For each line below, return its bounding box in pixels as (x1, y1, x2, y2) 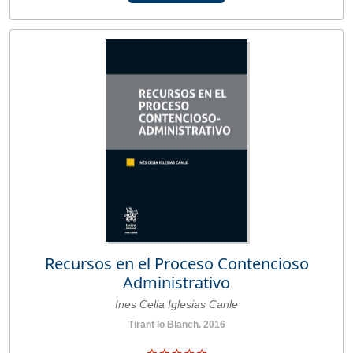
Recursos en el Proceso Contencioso (44, 252, 309, 274)
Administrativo (123, 271, 230, 293)
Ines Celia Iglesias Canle (115, 297, 238, 310)
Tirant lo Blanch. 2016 (128, 318, 225, 330)
